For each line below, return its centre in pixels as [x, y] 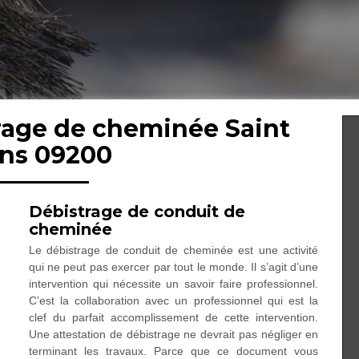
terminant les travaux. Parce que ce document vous [173, 351]
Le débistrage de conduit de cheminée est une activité [173, 250]
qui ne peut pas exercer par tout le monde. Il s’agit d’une [173, 267]
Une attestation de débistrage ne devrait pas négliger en [173, 334]
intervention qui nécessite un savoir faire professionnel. [173, 284]
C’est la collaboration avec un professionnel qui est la [173, 301]
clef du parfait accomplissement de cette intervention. [173, 317]
